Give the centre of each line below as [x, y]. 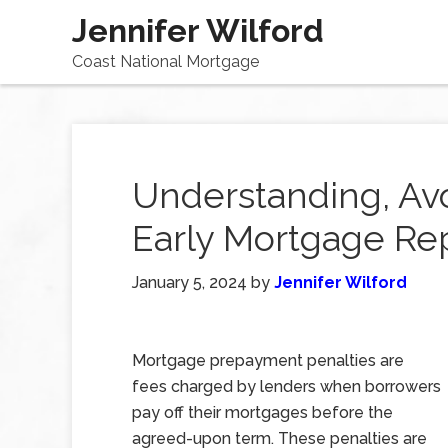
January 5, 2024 [189, 282]
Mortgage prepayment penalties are [268, 360]
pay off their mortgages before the [262, 412]
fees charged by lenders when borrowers [286, 386]
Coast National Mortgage [165, 61]
